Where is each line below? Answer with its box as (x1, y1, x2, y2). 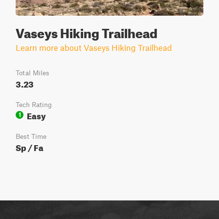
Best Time (16, 132, 46, 140)
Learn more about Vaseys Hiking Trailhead (16, 43, 172, 52)
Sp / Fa (16, 140, 44, 153)
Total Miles (16, 69, 49, 77)
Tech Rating (16, 101, 52, 109)
